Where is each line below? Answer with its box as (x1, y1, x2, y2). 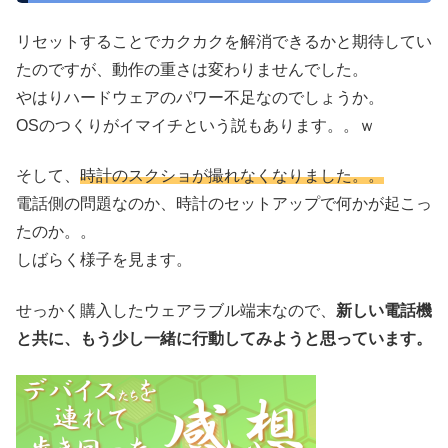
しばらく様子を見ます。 (16, 251, 192, 269)
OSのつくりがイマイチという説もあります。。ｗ (16, 117, 375, 135)
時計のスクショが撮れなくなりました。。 (80, 167, 384, 185)
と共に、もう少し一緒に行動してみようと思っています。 (16, 329, 432, 347)
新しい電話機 (336, 301, 432, 319)
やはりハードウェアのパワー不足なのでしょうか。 (16, 89, 384, 107)
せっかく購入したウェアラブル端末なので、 (16, 301, 336, 319)
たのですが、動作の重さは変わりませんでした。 (16, 61, 368, 79)
